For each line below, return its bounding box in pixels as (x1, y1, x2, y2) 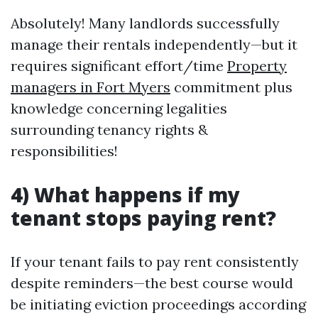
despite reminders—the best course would (11, 274, 293, 292)
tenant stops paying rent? (11, 204, 276, 231)
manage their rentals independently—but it (11, 35, 297, 53)
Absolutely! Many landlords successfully (11, 14, 280, 32)
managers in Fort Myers (11, 78, 170, 96)
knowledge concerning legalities (11, 99, 227, 117)
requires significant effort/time (11, 57, 227, 75)
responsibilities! (11, 142, 118, 160)
